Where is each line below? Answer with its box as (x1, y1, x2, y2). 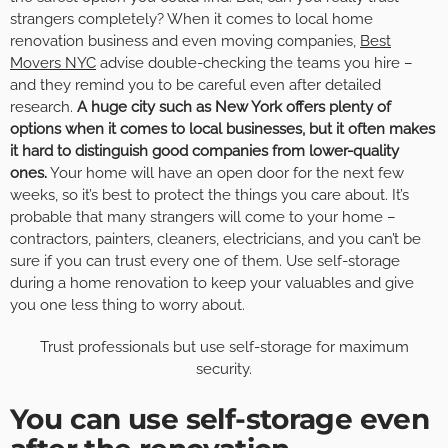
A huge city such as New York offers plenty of (77, 98, 391, 117)
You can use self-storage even (10, 402, 430, 437)
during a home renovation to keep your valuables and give (10, 274, 414, 293)
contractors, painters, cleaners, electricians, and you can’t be (10, 230, 421, 249)
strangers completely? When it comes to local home (10, 10, 373, 29)
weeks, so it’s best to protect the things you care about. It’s (10, 186, 409, 205)
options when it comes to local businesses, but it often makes (10, 120, 435, 139)
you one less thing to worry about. (10, 296, 245, 315)
